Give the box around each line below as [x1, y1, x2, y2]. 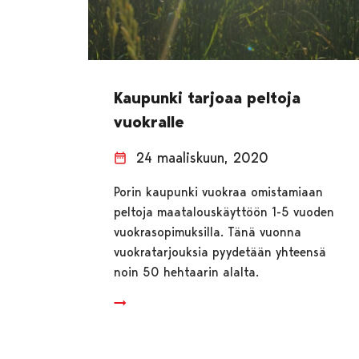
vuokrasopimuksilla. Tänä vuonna [114, 224, 302, 240]
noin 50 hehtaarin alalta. [114, 264, 260, 280]
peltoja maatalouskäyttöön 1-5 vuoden [114, 204, 335, 220]
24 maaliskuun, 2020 [136, 148, 269, 166]
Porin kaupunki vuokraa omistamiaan [114, 184, 324, 200]
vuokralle [114, 111, 185, 131]
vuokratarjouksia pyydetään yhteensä [114, 244, 327, 260]
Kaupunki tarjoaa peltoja [114, 87, 301, 107]
